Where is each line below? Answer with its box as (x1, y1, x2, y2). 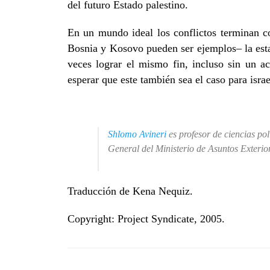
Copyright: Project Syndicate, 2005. (67, 213, 225, 225)
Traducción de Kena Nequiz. (67, 185, 193, 197)
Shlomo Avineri (108, 129, 166, 139)
